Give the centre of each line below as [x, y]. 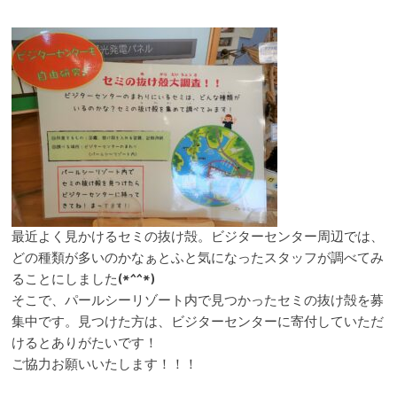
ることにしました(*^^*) [83, 280]
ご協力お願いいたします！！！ [105, 365]
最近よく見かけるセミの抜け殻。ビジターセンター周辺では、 [198, 237]
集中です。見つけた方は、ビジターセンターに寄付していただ [198, 323]
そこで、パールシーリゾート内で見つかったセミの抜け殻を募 [198, 301]
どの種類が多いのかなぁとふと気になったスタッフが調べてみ [198, 259]
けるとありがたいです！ [85, 344]
